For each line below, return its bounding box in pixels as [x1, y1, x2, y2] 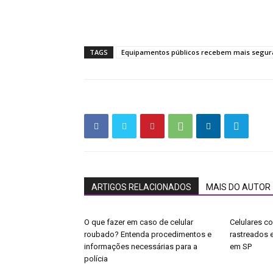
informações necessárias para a [84, 242, 197, 251]
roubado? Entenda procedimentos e [84, 230, 211, 239]
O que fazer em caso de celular [84, 218, 193, 227]
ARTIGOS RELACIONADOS [91, 182, 191, 192]
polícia [84, 254, 108, 263]
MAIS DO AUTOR [206, 182, 271, 192]
